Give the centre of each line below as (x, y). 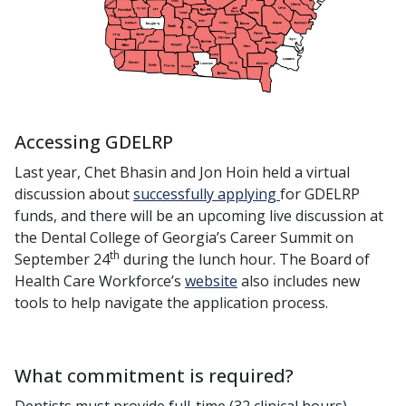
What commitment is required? (154, 376)
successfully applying (207, 194)
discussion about (74, 194)
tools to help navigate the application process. (171, 303)
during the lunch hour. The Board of (245, 260)
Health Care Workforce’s (100, 281)
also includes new (299, 281)
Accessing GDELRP (94, 142)
